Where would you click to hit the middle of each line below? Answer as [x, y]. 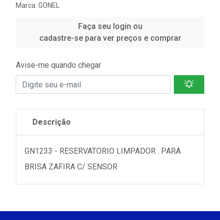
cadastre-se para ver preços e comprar [110, 38]
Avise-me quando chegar [58, 65]
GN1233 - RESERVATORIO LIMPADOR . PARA [103, 151]
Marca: [27, 5]
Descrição [52, 122]
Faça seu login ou [110, 26]
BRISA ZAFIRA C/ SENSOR [71, 167]
